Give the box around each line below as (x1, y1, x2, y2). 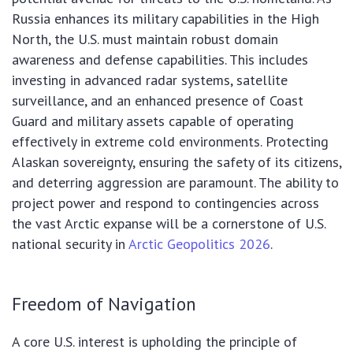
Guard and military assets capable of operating (12, 112, 294, 131)
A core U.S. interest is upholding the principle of (12, 333, 297, 351)
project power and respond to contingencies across (12, 194, 319, 213)
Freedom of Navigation (12, 292, 196, 316)
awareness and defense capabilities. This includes (12, 50, 308, 69)
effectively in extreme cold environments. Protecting (12, 132, 329, 151)
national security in (12, 235, 128, 254)
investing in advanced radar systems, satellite (12, 71, 288, 90)
